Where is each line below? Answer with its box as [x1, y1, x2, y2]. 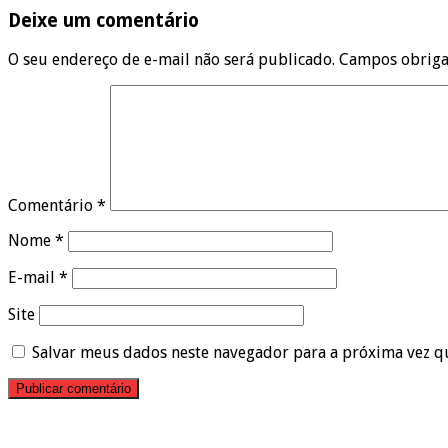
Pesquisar [7, 414, 78, 434]
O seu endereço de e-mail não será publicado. [8, 50, 335, 70]
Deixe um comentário [8, 10, 199, 32]
